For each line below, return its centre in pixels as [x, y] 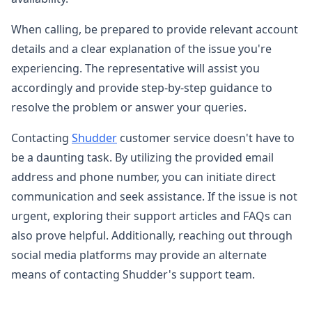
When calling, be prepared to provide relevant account [155, 29]
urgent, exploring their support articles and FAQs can [151, 216]
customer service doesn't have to [206, 138]
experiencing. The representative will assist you [135, 68]
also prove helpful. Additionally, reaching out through [152, 235]
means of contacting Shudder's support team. [133, 274]
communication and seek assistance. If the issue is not [154, 196]
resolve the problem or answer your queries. [129, 107]
